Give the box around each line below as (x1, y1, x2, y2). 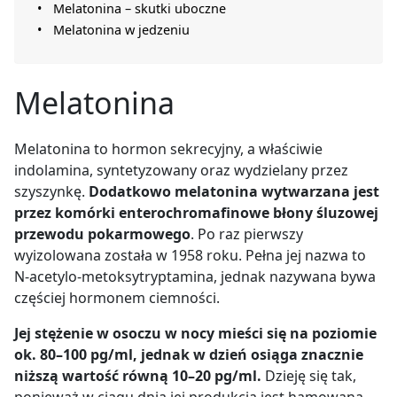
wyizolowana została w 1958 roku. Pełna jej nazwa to (14, 245, 366, 265)
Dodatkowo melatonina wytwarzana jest (89, 181, 379, 201)
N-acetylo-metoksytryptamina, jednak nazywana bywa (14, 266, 376, 286)
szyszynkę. (14, 181, 89, 201)
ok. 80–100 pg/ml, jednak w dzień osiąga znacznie (14, 344, 363, 364)
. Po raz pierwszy (191, 223, 303, 244)
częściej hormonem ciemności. (14, 287, 220, 307)
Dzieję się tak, (261, 365, 356, 385)
